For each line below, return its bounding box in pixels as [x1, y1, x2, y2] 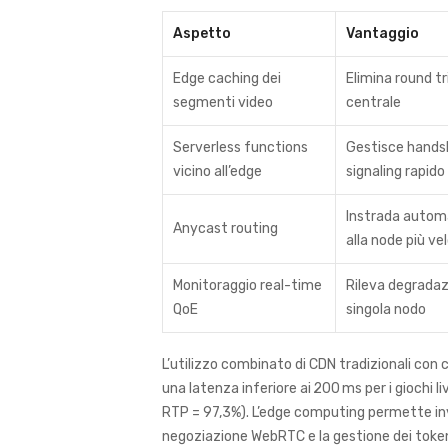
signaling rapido [346, 163, 445, 180]
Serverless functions [173, 139, 308, 156]
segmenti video [173, 94, 273, 111]
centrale [346, 94, 401, 111]
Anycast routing [173, 220, 278, 237]
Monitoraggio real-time [173, 277, 322, 294]
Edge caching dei [173, 70, 281, 87]
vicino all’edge [173, 163, 262, 180]
